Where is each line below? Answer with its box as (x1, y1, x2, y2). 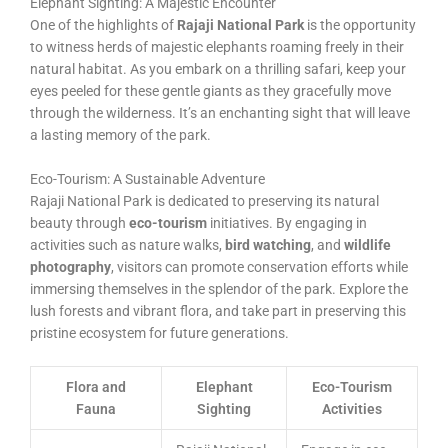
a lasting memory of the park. (30, 127, 211, 144)
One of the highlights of (30, 17, 177, 34)
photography (30, 258, 111, 275)
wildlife (344, 236, 391, 253)
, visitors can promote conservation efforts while (111, 258, 408, 275)
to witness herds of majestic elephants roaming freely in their (30, 39, 404, 56)
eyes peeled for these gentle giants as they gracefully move (30, 83, 391, 100)
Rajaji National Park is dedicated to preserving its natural (30, 192, 379, 209)
